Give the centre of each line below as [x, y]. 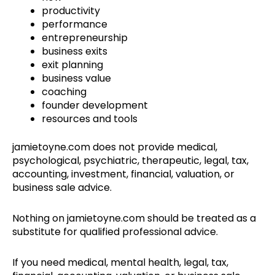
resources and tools [90, 119]
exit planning [72, 65]
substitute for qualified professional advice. [115, 232]
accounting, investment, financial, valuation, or [123, 174]
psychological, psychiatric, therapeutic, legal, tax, [130, 161]
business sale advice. [62, 188]
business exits [75, 52]
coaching [64, 92]
